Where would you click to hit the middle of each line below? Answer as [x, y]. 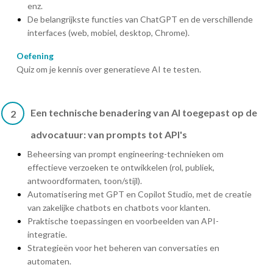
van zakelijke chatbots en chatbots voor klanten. [119, 207]
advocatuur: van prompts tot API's [109, 134]
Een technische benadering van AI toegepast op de [144, 112]
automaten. [49, 261]
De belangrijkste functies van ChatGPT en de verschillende [140, 19]
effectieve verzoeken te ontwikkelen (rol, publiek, [121, 167]
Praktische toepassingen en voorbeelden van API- [123, 221]
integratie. [47, 234]
